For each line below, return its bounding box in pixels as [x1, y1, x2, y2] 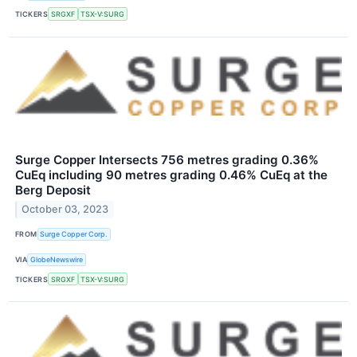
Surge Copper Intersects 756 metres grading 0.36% [15, 151, 319, 167]
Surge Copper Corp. [40, 229, 108, 239]
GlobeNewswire [30, 255, 84, 265]
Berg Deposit [15, 182, 91, 198]
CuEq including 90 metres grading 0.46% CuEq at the [15, 167, 328, 182]
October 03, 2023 [22, 203, 109, 216]
